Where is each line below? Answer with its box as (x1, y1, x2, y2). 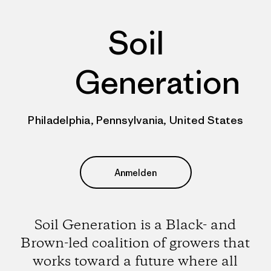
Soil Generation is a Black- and (34, 216, 237, 235)
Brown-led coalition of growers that (21, 234, 250, 253)
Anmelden (114, 166, 157, 178)
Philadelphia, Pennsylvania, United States (28, 113, 243, 127)
